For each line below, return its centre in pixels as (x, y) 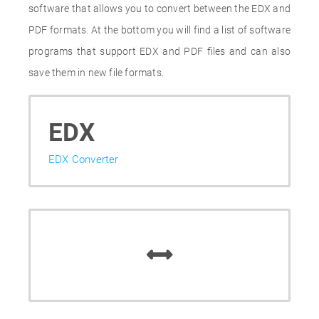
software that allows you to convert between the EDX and (159, 9)
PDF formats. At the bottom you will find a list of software (159, 30)
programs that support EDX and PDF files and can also (159, 51)
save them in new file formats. (96, 73)
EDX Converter (84, 159)
